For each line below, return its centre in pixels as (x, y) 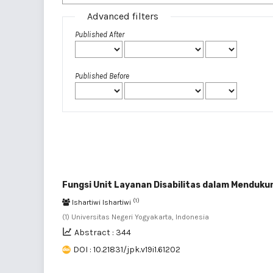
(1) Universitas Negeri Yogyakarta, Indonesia (136, 217)
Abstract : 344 (103, 233)
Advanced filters (123, 16)
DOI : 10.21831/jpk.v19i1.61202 (127, 250)
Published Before (102, 76)
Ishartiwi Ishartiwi (101, 203)
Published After (100, 35)
